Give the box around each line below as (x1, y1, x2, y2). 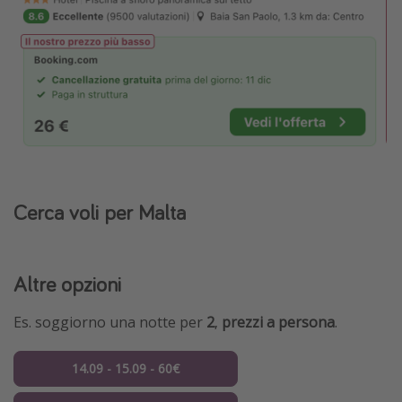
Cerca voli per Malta (13, 197, 186, 226)
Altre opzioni (13, 270, 121, 299)
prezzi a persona (222, 312, 335, 333)
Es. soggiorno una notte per (13, 312, 206, 333)
